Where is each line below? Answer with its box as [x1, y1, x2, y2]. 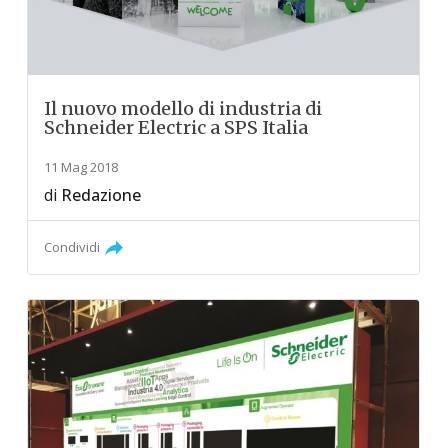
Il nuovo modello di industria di [44, 96, 323, 120]
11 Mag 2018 [44, 157, 119, 176]
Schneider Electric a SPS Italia [44, 115, 309, 139]
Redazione [61, 183, 142, 206]
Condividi [44, 237, 101, 256]
